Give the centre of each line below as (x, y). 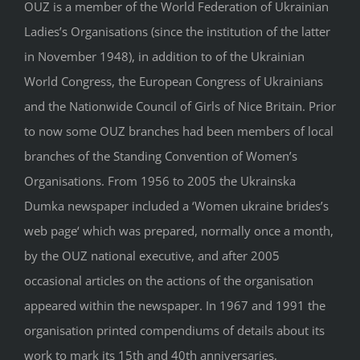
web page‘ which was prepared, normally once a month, (179, 230)
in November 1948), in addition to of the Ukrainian (164, 56)
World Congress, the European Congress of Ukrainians (174, 81)
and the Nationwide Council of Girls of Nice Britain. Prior (180, 106)
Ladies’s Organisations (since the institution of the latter (177, 31)
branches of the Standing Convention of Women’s (161, 155)
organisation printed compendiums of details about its (174, 330)
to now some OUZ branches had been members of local (179, 131)
